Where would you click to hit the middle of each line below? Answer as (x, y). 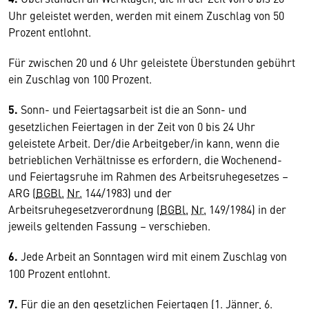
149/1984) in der (246, 209)
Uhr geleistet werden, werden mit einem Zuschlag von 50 (146, 15)
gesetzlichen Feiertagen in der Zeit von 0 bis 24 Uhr (132, 126)
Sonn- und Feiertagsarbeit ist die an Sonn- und (132, 109)
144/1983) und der (127, 192)
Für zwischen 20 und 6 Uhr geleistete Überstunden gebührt (152, 62)
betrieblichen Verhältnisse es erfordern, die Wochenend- (145, 159)
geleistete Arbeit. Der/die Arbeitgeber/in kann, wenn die (144, 143)
